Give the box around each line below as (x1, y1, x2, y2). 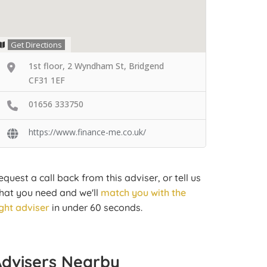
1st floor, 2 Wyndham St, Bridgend (29, 60, 164, 72)
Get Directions (11, 39, 62, 50)
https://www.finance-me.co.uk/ (29, 126, 146, 138)
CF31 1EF (29, 74, 65, 86)
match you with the (101, 186, 186, 198)
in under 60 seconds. (49, 201, 142, 213)
